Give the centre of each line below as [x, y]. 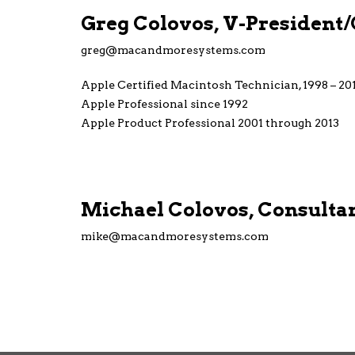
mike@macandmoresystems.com [175, 236]
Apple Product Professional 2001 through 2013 [210, 123]
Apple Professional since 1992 [164, 104]
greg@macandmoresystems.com [173, 50]
